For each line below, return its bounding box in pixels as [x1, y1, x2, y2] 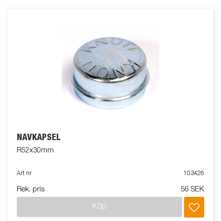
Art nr [17, 170, 32, 177]
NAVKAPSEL [17, 133, 61, 142]
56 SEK [181, 185, 204, 193]
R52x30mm [17, 147, 54, 154]
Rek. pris [17, 185, 44, 193]
